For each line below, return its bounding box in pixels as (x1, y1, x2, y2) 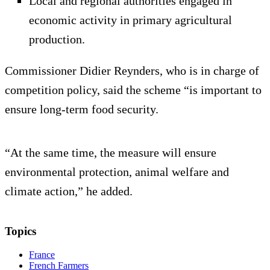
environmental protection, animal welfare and (5, 165, 229, 179)
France (29, 249, 55, 260)
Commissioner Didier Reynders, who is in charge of (5, 64, 259, 78)
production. (29, 33, 88, 46)
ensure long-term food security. (5, 102, 159, 116)
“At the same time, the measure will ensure (5, 146, 216, 160)
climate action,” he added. (5, 184, 133, 198)
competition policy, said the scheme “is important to (5, 83, 262, 97)
